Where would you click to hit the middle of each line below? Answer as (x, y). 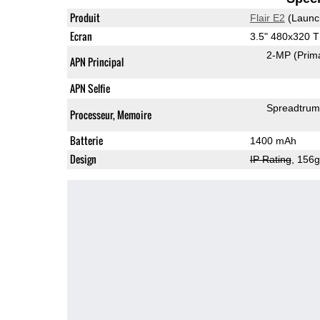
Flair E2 (267, 17)
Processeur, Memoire (110, 114)
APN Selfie (90, 88)
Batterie (86, 140)
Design (83, 159)
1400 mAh (273, 140)
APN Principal (96, 61)
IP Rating (270, 159)
